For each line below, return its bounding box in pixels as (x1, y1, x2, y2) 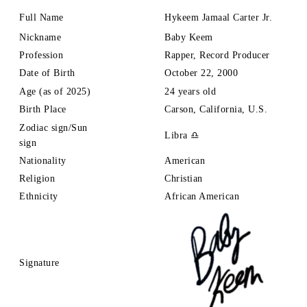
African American (164, 191, 239, 201)
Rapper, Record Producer (164, 49, 270, 60)
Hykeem (164, 12, 199, 23)
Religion (19, 173, 55, 184)
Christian (164, 173, 206, 184)
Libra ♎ (164, 130, 203, 140)
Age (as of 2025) (19, 86, 90, 97)
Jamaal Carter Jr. (199, 12, 272, 23)
